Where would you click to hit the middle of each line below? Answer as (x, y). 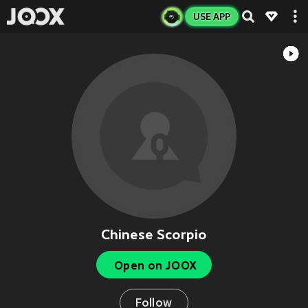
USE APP (212, 16)
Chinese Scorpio (154, 235)
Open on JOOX (155, 266)
